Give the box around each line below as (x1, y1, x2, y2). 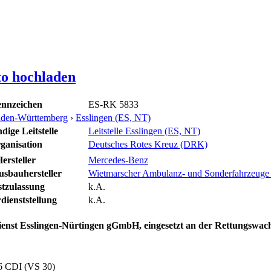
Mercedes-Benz (88, 154, 148, 165)
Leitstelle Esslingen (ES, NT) (88, 125, 200, 136)
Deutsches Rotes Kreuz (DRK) (88, 139, 207, 149)
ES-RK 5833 (88, 99, 139, 109)
